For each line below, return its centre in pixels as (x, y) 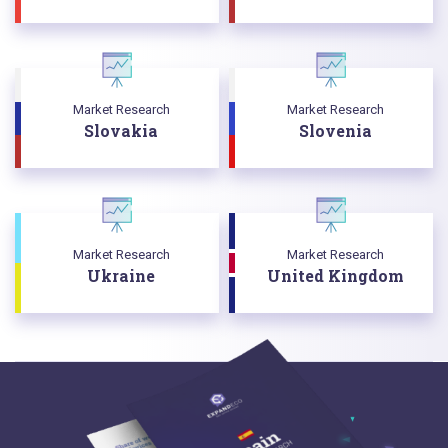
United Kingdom (335, 275)
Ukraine (121, 275)
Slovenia (335, 130)
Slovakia (121, 130)
